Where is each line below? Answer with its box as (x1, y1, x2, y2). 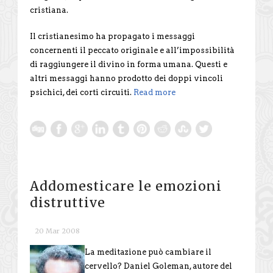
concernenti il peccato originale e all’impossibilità (30, 45, 235, 55)
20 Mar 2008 (35, 226, 80, 235)
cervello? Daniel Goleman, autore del (85, 261, 232, 271)
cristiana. (30, 5, 68, 15)
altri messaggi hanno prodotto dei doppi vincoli (30, 73, 223, 83)
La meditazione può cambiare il (85, 247, 211, 257)
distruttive (30, 194, 105, 211)
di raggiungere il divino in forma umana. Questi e (30, 59, 227, 69)
